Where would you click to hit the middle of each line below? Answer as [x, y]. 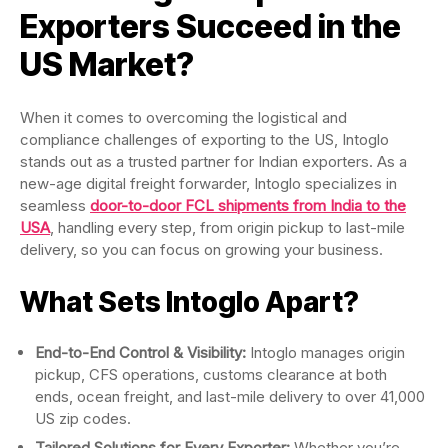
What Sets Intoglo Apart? [189, 301]
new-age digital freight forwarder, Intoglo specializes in [208, 183]
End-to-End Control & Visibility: [142, 352]
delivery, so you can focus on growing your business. [201, 249]
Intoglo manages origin [327, 352]
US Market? [107, 64]
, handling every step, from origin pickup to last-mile [227, 227]
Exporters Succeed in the [210, 26]
